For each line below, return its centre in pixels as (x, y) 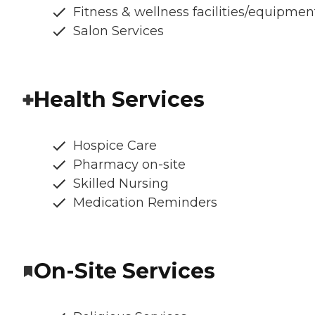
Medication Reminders (145, 203)
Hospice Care (115, 146)
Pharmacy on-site (129, 165)
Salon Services (118, 31)
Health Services (119, 100)
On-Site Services (124, 271)
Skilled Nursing (121, 184)
